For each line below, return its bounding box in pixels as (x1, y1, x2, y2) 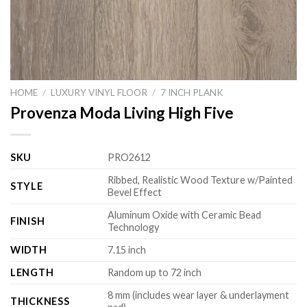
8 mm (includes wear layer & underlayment (108, 288, 290, 301)
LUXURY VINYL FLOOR (51, 87, 148, 98)
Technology (108, 221, 160, 233)
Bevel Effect (108, 186, 162, 198)
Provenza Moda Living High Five (10, 103, 234, 122)
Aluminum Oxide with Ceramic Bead (108, 208, 262, 221)
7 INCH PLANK (160, 87, 224, 98)
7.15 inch (108, 243, 147, 256)
